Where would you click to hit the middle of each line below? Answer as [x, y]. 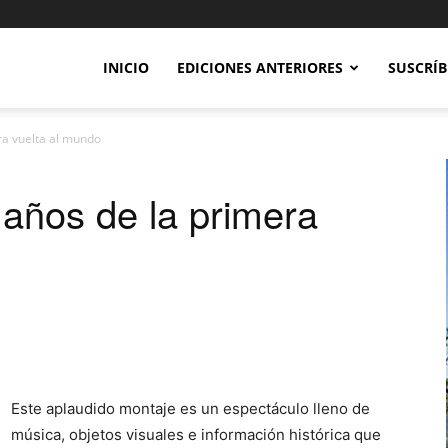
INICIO [126, 67]
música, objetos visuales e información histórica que [196, 434]
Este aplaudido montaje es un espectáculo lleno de [190, 408]
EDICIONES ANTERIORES [260, 67]
